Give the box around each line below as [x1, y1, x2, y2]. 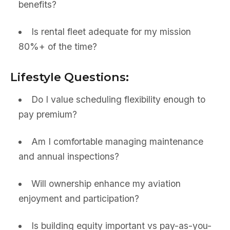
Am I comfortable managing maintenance [31, 136, 203, 147]
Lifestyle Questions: [10, 70, 129, 84]
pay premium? [18, 109, 77, 120]
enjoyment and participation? [18, 193, 139, 204]
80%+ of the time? [18, 41, 97, 52]
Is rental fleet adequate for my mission [31, 26, 191, 37]
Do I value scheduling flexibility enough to [31, 94, 205, 105]
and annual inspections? [18, 151, 119, 162]
